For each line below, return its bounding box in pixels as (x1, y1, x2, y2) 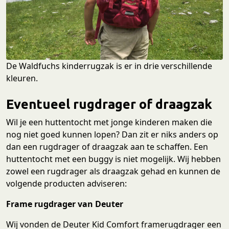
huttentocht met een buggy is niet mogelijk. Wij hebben (6, 153, 221, 165)
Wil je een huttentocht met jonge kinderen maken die (6, 117, 212, 128)
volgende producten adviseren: (6, 178, 127, 190)
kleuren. (6, 73, 38, 84)
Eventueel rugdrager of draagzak (6, 97, 212, 112)
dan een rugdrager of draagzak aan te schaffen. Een (6, 141, 208, 153)
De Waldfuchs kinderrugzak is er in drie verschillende (6, 60, 212, 72)
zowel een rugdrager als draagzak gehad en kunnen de (6, 166, 220, 177)
